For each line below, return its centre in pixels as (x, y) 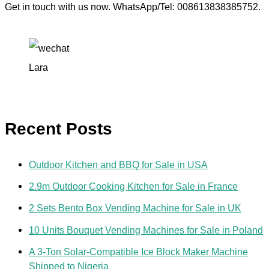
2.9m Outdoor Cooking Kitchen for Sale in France (133, 186)
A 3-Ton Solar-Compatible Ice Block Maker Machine (138, 251)
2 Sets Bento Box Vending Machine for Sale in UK (135, 208)
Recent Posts (59, 129)
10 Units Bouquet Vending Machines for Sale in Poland (146, 230)
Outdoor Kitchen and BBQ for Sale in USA (118, 164)
